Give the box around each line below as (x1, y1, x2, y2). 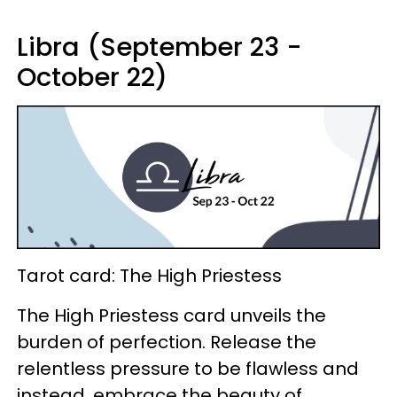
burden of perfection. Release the (17, 330, 316, 355)
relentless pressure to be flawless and (17, 356, 359, 382)
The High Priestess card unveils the (17, 303, 326, 329)
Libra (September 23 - (17, 28, 302, 65)
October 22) (17, 58, 167, 95)
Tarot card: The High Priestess (17, 263, 282, 289)
